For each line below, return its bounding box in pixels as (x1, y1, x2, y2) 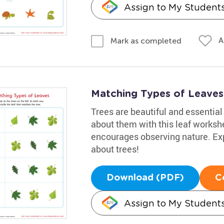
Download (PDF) (106, 173, 184, 182)
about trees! (90, 142, 139, 155)
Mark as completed (110, 35, 181, 45)
